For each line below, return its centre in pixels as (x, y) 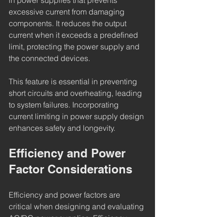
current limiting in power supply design (77, 116)
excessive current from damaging (68, 12)
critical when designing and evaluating (77, 207)
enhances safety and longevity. (62, 128)
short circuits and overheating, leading (76, 93)
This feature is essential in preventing (74, 82)
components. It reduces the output (69, 23)
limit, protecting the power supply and (75, 47)
